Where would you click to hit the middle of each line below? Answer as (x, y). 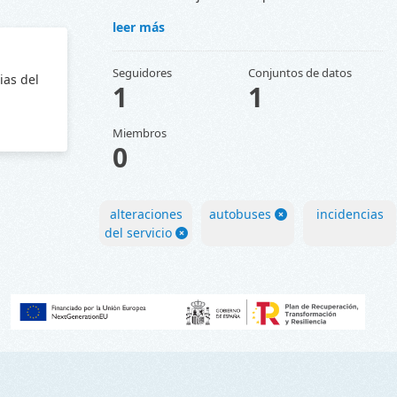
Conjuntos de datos (300, 73)
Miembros (140, 133)
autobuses (240, 214)
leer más (139, 27)
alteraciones (146, 214)
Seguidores (142, 73)
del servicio (138, 233)
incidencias (350, 214)
